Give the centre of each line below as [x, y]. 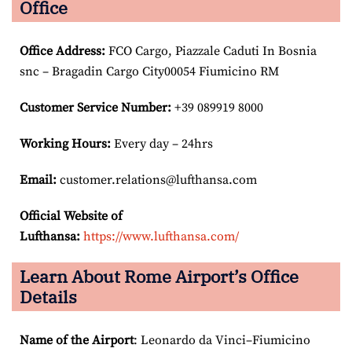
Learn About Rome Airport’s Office [159, 276]
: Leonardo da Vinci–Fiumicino [222, 340]
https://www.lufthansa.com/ [161, 236]
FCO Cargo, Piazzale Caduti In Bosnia [211, 51]
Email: [38, 180]
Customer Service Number [93, 107]
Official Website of [71, 216]
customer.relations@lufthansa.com [157, 180]
